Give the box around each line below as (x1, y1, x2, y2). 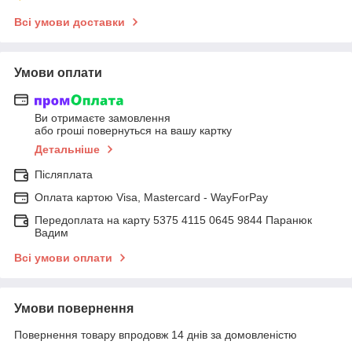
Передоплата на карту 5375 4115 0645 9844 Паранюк (35, 214, 312, 227)
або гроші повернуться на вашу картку (35, 124, 232, 137)
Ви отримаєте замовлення (35, 112, 170, 125)
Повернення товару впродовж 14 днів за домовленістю (14, 328, 297, 342)
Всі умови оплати (14, 251, 112, 265)
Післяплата (35, 168, 93, 181)
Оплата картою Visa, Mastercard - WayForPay (35, 191, 268, 204)
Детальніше (35, 143, 100, 156)
